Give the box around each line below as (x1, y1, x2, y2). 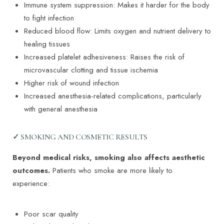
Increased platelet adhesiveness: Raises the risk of (23, 51, 184, 63)
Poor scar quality (23, 208, 78, 220)
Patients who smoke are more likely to (50, 165, 172, 176)
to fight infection (23, 12, 74, 24)
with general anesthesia (23, 103, 97, 115)
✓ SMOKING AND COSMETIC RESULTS (12, 132, 147, 142)
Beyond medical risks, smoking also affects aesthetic (12, 152, 205, 163)
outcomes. (12, 165, 50, 176)
